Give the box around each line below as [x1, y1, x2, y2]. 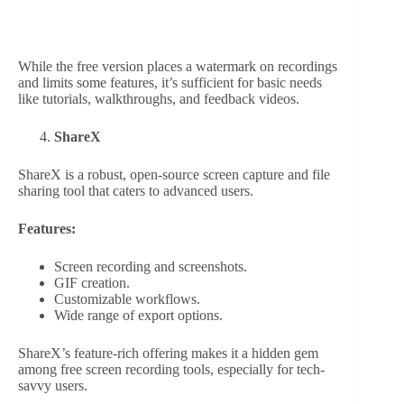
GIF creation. [54, 275, 130, 291]
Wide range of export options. [54, 308, 223, 324]
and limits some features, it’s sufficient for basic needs [18, 75, 322, 91]
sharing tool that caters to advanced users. [18, 183, 253, 199]
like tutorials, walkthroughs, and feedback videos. [18, 91, 299, 107]
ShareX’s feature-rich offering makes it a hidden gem [18, 345, 318, 362]
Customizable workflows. [54, 291, 200, 308]
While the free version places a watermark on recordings [18, 59, 337, 75]
